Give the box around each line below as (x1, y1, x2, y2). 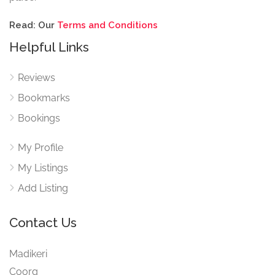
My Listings (18, 161, 68, 174)
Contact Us (9, 214, 77, 230)
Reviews (18, 71, 55, 83)
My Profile (18, 141, 63, 153)
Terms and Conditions (57, 19, 158, 31)
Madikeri (9, 247, 47, 260)
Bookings (18, 112, 60, 124)
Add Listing (18, 182, 68, 194)
